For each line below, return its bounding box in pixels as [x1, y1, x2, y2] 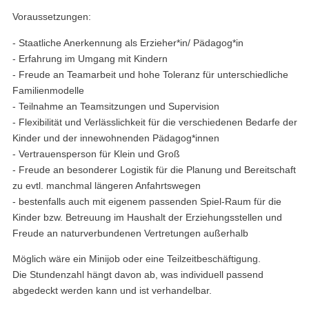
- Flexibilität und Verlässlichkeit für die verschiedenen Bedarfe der [12, 116, 297, 128]
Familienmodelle [12, 84, 84, 96]
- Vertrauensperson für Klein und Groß [12, 148, 180, 159]
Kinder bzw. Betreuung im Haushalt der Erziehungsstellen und [12, 211, 282, 223]
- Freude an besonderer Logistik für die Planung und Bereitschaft [12, 163, 296, 175]
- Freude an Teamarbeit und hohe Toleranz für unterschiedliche [12, 68, 288, 80]
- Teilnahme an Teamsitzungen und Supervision [12, 100, 219, 112]
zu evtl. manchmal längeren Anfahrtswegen [12, 179, 201, 191]
